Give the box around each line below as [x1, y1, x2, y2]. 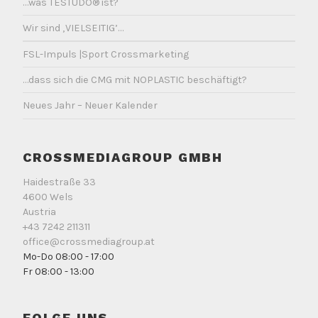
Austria [23, 206, 56, 219]
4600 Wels [23, 191, 73, 204]
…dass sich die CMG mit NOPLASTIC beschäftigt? [23, 74, 247, 87]
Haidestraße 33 [23, 176, 96, 189]
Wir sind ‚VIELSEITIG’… [23, 22, 124, 35]
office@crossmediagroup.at [23, 236, 155, 248]
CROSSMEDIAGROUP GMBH [23, 149, 223, 165]
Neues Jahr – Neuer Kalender [23, 99, 158, 112]
